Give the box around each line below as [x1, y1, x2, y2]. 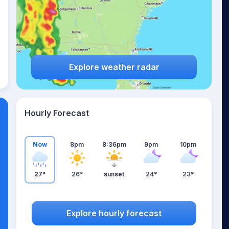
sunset [104, 170, 124, 178]
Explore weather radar [68, 61, 159, 72]
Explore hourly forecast [66, 208, 162, 218]
